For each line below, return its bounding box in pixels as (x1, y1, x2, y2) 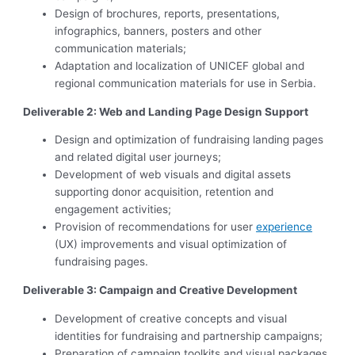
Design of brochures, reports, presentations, (55, 7, 281, 21)
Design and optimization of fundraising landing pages (55, 133, 324, 147)
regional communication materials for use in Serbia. (55, 77, 317, 90)
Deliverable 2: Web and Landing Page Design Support (23, 105, 309, 118)
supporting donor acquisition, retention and (55, 185, 274, 199)
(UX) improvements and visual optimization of (55, 238, 288, 251)
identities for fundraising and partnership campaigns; (55, 329, 323, 342)
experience (256, 220, 313, 234)
